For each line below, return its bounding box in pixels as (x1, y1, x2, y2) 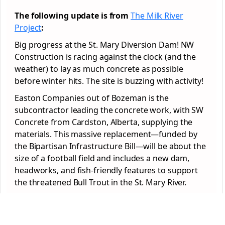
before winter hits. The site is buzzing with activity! (15, 75, 203, 86)
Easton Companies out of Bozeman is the (15, 92, 169, 103)
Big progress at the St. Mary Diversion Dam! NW (15, 39, 194, 50)
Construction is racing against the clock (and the (15, 51, 196, 62)
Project (15, 22, 42, 33)
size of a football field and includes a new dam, (15, 153, 190, 164)
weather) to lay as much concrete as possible (15, 63, 183, 74)
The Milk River (131, 10, 183, 21)
